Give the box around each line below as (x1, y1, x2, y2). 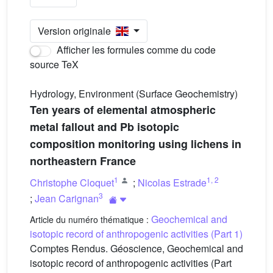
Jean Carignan (35, 191, 99, 205)
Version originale (38, 24, 116, 38)
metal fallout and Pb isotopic (30, 119, 179, 135)
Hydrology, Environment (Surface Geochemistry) (30, 87, 238, 101)
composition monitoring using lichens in (30, 136, 241, 152)
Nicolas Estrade (138, 175, 207, 190)
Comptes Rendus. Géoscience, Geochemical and (30, 241, 243, 255)
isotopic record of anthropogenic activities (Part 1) (30, 227, 243, 241)
